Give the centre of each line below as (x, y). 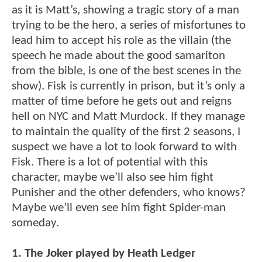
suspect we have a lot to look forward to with (124, 147)
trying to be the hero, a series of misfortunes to (129, 26)
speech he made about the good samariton (118, 56)
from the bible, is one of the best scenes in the (126, 71)
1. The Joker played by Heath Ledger (104, 254)
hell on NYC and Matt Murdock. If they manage (128, 117)
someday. (35, 223)
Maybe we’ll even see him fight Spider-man (119, 208)
